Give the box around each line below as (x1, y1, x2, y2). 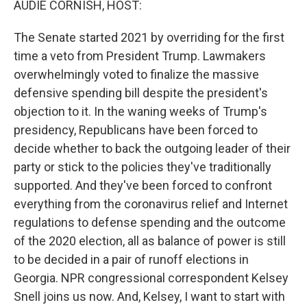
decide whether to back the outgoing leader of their (14, 141, 291, 156)
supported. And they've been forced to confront (14, 178, 272, 193)
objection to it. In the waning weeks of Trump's (14, 104, 267, 119)
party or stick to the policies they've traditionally (14, 160, 271, 174)
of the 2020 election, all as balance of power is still (14, 234, 286, 248)
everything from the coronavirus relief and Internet (14, 197, 288, 211)
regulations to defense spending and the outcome (14, 215, 286, 230)
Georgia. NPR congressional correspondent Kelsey (14, 271, 288, 285)
